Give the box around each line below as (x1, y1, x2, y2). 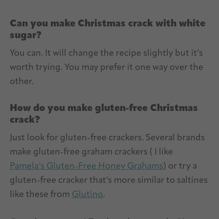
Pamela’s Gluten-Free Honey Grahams (10, 162, 163, 172)
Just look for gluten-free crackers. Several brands (10, 133, 205, 143)
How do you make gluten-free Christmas (10, 104, 198, 114)
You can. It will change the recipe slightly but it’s (10, 49, 203, 59)
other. (10, 77, 34, 87)
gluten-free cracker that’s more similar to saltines (10, 176, 208, 186)
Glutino (72, 190, 103, 200)
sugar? (10, 31, 42, 41)
